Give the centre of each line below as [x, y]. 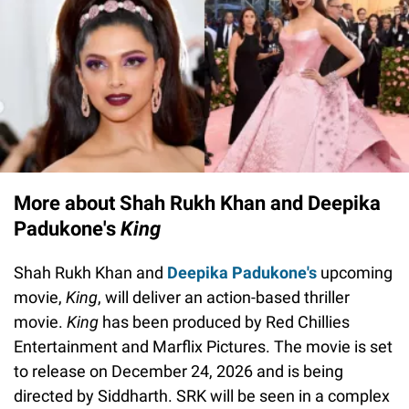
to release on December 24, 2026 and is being [178, 372]
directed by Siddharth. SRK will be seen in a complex [202, 396]
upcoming [355, 273]
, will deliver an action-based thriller [224, 298]
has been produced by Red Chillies [226, 322]
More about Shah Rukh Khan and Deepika [197, 204]
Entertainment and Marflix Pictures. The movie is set [203, 347]
